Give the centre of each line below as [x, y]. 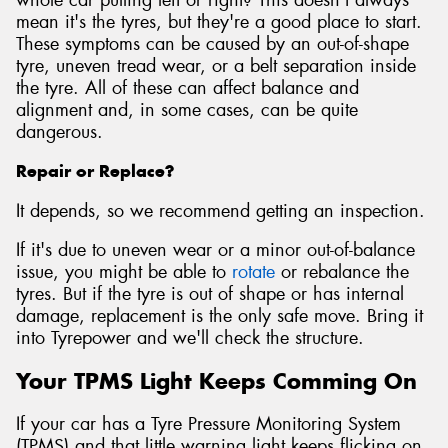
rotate [253, 272]
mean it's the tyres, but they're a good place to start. [219, 21]
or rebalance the [342, 272]
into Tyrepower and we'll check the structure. [190, 338]
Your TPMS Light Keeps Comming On [216, 380]
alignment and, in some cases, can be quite [187, 109]
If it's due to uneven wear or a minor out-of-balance [215, 250]
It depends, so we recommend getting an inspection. [220, 210]
